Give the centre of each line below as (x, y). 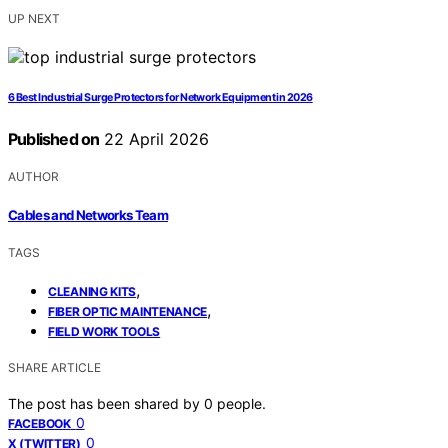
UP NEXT (34, 19)
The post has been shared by (106, 403)
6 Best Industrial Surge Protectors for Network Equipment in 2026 (160, 98)
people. (241, 403)
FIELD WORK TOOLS (104, 331)
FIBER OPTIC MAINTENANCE (128, 311)
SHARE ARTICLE (54, 367)
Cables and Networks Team (88, 214)
